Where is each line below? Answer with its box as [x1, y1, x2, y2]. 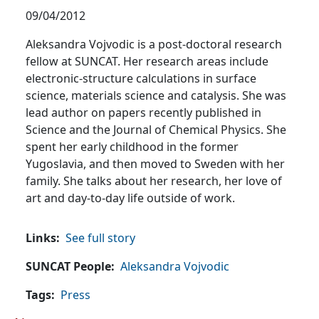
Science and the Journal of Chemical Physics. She [26, 122, 286, 138]
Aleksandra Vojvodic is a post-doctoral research [26, 36, 282, 53]
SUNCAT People [26, 258, 111, 275]
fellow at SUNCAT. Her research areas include [26, 53, 268, 70]
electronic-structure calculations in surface [26, 70, 256, 87]
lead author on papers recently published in [26, 105, 261, 121]
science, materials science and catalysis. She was [26, 88, 286, 104]
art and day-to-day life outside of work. [26, 190, 235, 206]
